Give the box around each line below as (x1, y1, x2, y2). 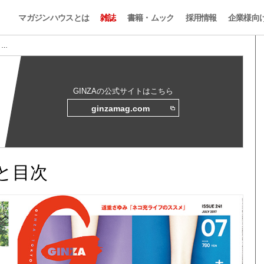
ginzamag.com (91, 104, 150, 113)
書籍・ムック (127, 12, 174, 22)
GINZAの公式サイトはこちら (73, 87, 173, 95)
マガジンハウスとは (18, 12, 90, 22)
